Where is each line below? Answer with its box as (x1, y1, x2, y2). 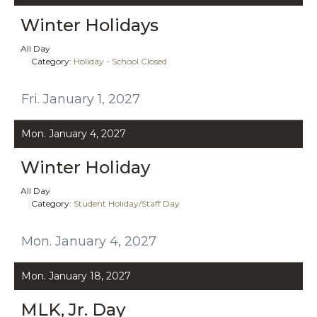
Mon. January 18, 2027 (21, 269, 131, 282)
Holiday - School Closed (74, 55, 167, 67)
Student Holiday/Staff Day (74, 197, 180, 209)
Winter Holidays (21, 14, 158, 35)
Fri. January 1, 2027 (21, 91, 140, 107)
